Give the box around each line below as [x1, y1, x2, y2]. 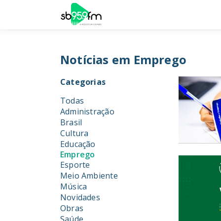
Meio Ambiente [60, 170, 118, 181]
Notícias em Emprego [60, 52, 186, 68]
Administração [60, 106, 114, 117]
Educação [60, 139, 96, 149]
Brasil [60, 117, 82, 128]
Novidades [60, 192, 100, 203]
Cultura [60, 128, 89, 139]
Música [60, 181, 87, 192]
